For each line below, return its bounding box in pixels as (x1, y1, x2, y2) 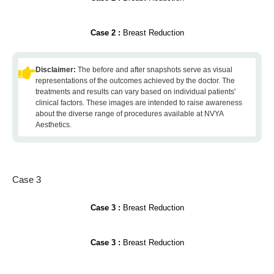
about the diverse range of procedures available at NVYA (35, 109, 223, 118)
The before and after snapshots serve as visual (78, 65, 232, 74)
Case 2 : (90, 28, 123, 37)
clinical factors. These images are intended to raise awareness (35, 98, 242, 107)
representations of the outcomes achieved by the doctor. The (35, 76, 235, 85)
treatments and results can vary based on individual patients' (35, 87, 235, 96)
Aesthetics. (35, 120, 72, 129)
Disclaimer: (35, 65, 78, 74)
